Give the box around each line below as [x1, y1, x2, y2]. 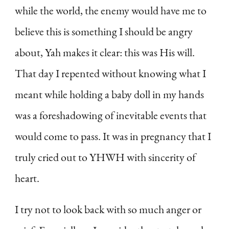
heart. [15, 171, 39, 186]
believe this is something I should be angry [15, 24, 193, 39]
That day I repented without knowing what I [15, 66, 206, 81]
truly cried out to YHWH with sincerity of [15, 150, 196, 165]
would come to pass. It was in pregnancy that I [15, 129, 211, 144]
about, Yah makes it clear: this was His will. [15, 45, 195, 60]
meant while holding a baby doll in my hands [15, 87, 204, 102]
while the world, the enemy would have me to [15, 3, 207, 18]
